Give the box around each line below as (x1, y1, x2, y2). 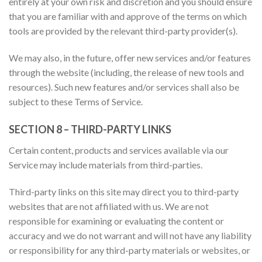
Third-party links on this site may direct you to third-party (9, 185, 239, 197)
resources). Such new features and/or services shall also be (9, 81, 239, 92)
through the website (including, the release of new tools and (9, 67, 244, 78)
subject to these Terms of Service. (9, 96, 143, 107)
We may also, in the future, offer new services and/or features (9, 52, 251, 63)
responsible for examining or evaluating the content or (9, 215, 224, 226)
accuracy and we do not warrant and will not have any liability (9, 229, 251, 241)
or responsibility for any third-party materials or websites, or (9, 244, 250, 256)
